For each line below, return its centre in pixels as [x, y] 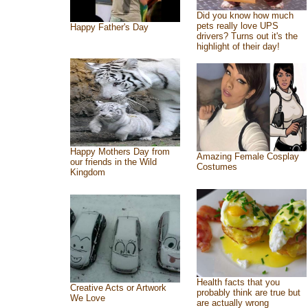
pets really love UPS [237, 26]
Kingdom [87, 172]
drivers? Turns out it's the [247, 36]
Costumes [217, 167]
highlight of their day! [238, 46]
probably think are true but [248, 293]
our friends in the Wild [113, 162]
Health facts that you [238, 282]
